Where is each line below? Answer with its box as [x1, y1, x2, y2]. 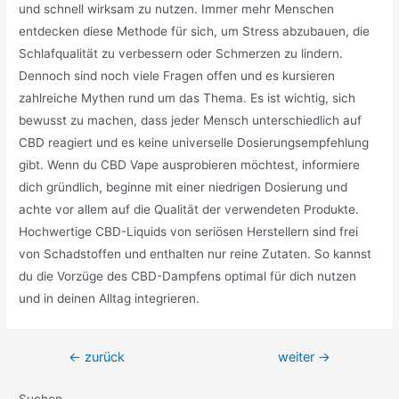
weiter [278, 349, 319, 366]
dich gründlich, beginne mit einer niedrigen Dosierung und [19, 179, 348, 194]
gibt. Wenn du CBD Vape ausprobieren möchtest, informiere [19, 157, 361, 172]
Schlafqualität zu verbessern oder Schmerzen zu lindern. [19, 45, 344, 61]
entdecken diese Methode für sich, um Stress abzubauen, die [19, 23, 370, 38]
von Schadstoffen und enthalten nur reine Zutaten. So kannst [19, 246, 372, 261]
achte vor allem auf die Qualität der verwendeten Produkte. [19, 201, 360, 216]
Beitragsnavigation [45, 349, 153, 364]
